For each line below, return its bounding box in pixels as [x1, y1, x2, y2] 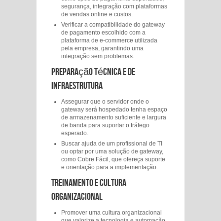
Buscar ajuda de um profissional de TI [61, 140, 162, 147]
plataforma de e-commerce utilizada [61, 37, 157, 44]
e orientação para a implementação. [61, 164, 158, 171]
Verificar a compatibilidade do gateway [61, 21, 165, 28]
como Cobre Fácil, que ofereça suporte [61, 156, 165, 163]
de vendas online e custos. [61, 11, 133, 18]
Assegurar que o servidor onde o [61, 98, 149, 105]
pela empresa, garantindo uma [61, 45, 144, 52]
